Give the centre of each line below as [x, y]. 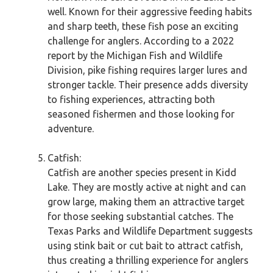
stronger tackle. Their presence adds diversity [148, 85]
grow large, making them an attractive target [146, 202]
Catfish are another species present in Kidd [142, 172]
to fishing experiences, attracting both [131, 99]
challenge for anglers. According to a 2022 [141, 41]
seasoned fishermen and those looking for [141, 114]
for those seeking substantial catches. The [140, 216]
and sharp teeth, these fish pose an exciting [143, 26]
